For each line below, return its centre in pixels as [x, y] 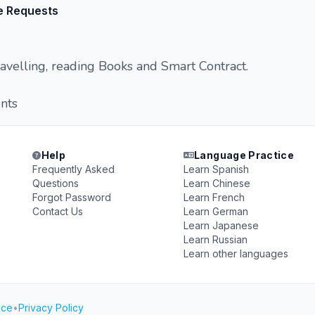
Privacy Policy [51, 308]
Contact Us [58, 211]
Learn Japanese [221, 225]
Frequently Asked [74, 169]
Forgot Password [72, 197]
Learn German [216, 211]
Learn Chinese [217, 183]
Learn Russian [215, 239]
